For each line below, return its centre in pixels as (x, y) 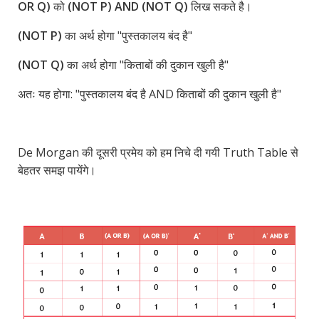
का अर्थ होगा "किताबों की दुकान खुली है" (146, 65)
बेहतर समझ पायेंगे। (57, 171)
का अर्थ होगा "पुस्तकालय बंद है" (127, 36)
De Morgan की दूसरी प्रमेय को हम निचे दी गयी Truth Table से (158, 153)
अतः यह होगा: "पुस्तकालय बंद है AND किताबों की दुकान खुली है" (150, 94)
